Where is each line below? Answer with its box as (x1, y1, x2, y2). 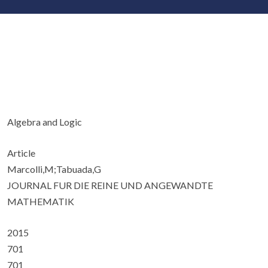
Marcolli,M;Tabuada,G (7, 163, 101, 175)
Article (7, 147, 35, 159)
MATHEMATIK (7, 196, 74, 207)
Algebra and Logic (7, 116, 82, 127)
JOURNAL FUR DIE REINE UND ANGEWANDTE (7, 179, 213, 191)
